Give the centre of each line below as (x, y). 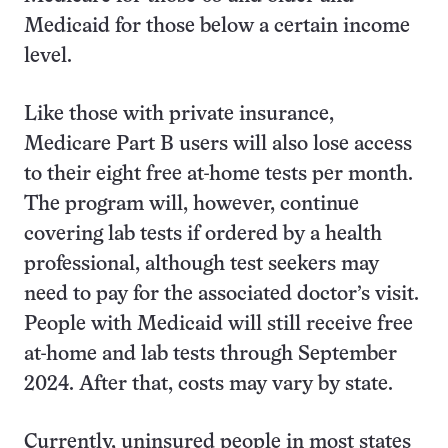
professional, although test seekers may (201, 264)
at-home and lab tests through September (210, 354)
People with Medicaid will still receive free (218, 324)
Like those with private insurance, (179, 114)
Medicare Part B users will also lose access (218, 144)
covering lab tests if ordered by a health (203, 234)
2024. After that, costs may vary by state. (208, 384)
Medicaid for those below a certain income (217, 26)
